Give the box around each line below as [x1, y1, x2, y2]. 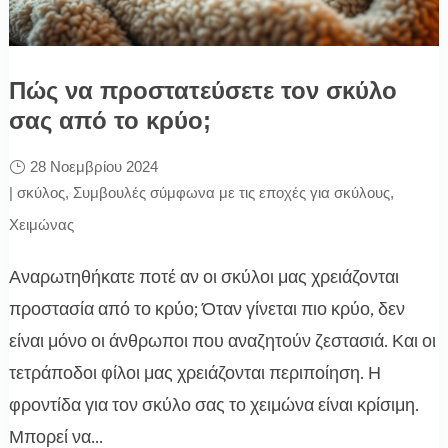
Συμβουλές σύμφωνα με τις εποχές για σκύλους [72, 183, 390, 201]
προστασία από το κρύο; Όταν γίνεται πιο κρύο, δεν [8, 296, 405, 321]
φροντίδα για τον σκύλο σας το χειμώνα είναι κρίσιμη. [8, 392, 419, 417]
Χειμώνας [8, 215, 74, 233]
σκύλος [16, 183, 65, 201]
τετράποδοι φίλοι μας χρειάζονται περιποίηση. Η [8, 360, 381, 385]
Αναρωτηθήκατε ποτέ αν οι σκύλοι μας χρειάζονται [8, 264, 399, 289]
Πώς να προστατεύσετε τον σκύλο [8, 76, 397, 104]
